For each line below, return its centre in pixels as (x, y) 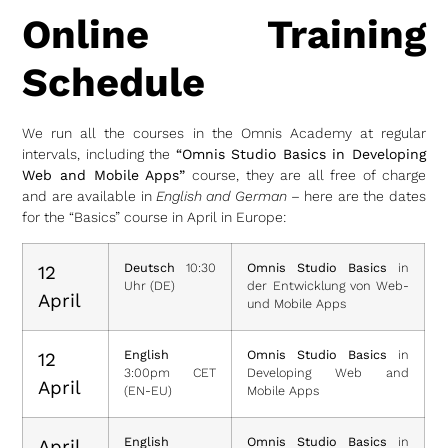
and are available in (89, 196)
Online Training (224, 35)
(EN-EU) (148, 390)
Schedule (114, 83)
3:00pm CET (170, 372)
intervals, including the (99, 154)
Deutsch (150, 267)
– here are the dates (356, 196)
